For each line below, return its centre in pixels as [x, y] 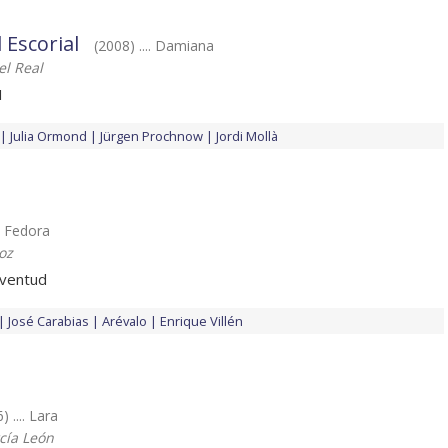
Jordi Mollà [247, 136]
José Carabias [48, 321]
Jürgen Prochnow [151, 136]
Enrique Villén [201, 321]
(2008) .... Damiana [154, 46]
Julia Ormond [48, 136]
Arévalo [124, 321]
